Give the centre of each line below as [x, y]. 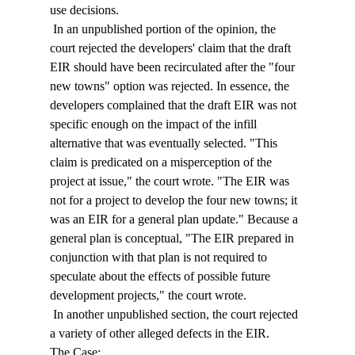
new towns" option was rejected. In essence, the [171, 86]
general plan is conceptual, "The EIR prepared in [173, 239]
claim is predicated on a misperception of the [162, 162]
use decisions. [86, 10]
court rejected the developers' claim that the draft [172, 48]
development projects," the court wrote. [149, 296]
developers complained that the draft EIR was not [174, 105]
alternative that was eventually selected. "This [165, 143]
